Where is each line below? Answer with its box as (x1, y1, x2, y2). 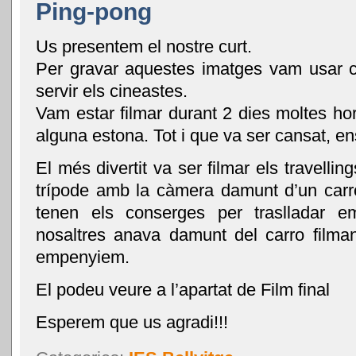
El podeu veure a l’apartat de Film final (36, 280, 330, 300)
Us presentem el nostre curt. (36, 37, 252, 57)
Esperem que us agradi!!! (36, 312, 228, 333)
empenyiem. (36, 247, 130, 268)
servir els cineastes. (36, 81, 188, 102)
